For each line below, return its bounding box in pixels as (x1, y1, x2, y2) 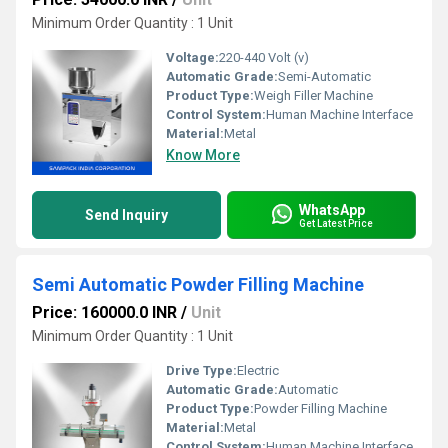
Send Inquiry (85, 207, 168, 223)
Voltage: (166, 50, 219, 65)
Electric (237, 363, 279, 378)
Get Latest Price (299, 217, 373, 229)
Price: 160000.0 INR (32, 303, 177, 322)
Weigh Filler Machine (254, 88, 373, 103)
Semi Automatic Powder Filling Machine (32, 274, 364, 295)
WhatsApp (299, 201, 365, 218)
